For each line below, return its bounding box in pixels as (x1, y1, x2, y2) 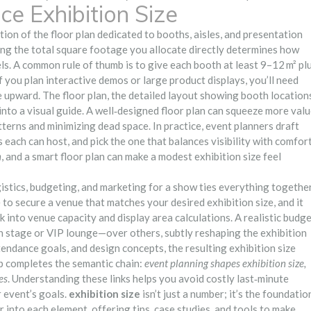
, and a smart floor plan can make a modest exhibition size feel (1, 149, 281, 162)
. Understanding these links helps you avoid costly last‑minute (8, 271, 289, 285)
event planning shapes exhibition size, (144, 256, 306, 269)
